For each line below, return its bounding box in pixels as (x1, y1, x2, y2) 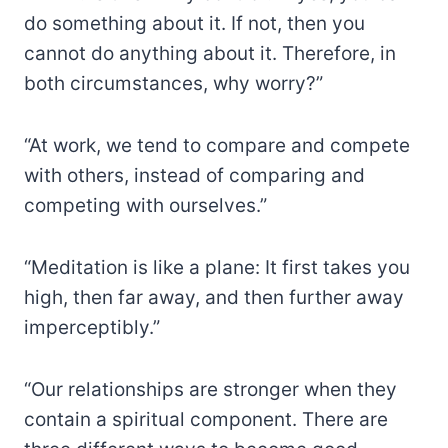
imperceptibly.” (24, 316, 160, 340)
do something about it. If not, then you (24, 12, 365, 36)
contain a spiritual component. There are (24, 408, 388, 432)
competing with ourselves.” (24, 194, 267, 218)
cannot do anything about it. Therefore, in (24, 42, 396, 66)
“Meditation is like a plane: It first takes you (24, 256, 410, 280)
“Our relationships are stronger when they (24, 378, 397, 402)
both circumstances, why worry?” (24, 72, 323, 96)
